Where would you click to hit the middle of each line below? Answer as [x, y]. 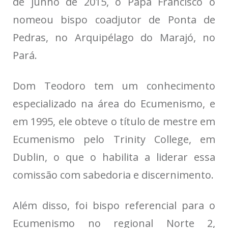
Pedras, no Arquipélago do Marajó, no [114, 38]
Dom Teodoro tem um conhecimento [114, 86]
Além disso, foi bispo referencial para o [114, 206]
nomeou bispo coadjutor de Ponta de [114, 20]
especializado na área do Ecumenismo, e [114, 104]
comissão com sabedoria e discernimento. [113, 175]
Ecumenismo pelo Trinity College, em [114, 139]
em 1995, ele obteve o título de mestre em [114, 122]
